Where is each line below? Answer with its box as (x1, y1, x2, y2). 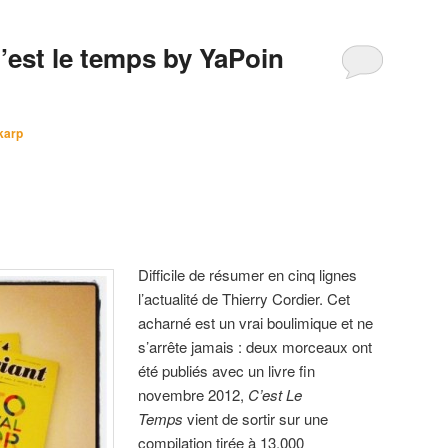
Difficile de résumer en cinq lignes (138, 263, 358, 285)
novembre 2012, (138, 383, 249, 405)
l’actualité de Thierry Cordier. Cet (138, 287, 351, 309)
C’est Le (248, 383, 303, 405)
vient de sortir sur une (183, 407, 329, 429)
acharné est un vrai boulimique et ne (138, 311, 374, 333)
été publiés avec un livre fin (138, 359, 316, 381)
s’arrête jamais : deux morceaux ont (138, 335, 373, 357)
